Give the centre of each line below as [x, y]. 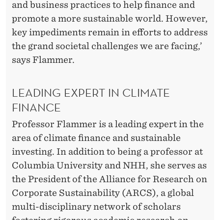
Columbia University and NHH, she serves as [109, 165]
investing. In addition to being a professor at [107, 151]
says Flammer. [43, 60]
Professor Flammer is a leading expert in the [108, 124]
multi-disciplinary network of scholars [96, 206]
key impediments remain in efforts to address [110, 32]
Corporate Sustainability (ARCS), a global [103, 192]
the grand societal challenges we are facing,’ [107, 46]
